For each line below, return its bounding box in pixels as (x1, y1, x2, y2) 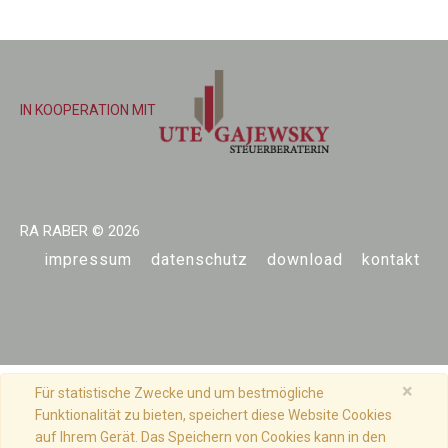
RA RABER (20, 222, 88, 241)
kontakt (362, 250, 420, 270)
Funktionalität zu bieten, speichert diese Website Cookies (35, 407, 392, 424)
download (267, 250, 343, 270)
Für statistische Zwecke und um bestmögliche (35, 385, 324, 402)
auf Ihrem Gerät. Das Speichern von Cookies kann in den (35, 429, 386, 446)
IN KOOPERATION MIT (20, 102, 159, 119)
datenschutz (151, 250, 248, 270)
